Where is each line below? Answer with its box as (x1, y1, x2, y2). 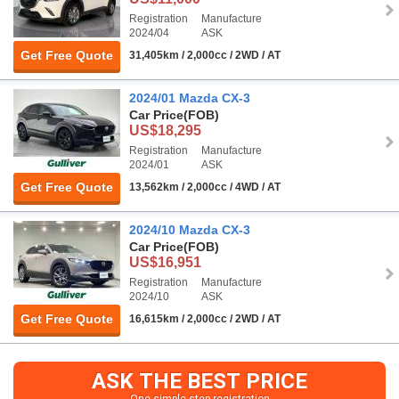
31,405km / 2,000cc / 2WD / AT (129, 49, 281, 62)
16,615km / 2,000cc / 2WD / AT (129, 313, 281, 326)
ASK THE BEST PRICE (92, 369, 307, 395)
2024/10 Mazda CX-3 (129, 223, 250, 238)
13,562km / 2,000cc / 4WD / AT (129, 181, 281, 194)
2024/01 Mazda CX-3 (129, 91, 250, 106)
